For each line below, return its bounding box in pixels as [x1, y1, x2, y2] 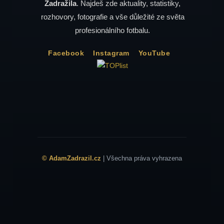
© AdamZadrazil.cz [42, 154, 101, 162]
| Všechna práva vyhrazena [101, 154, 182, 162]
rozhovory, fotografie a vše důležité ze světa [40, 12, 184, 21]
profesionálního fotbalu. [75, 25, 150, 34]
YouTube [138, 48, 170, 57]
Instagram [93, 48, 129, 57]
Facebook [48, 48, 84, 57]
